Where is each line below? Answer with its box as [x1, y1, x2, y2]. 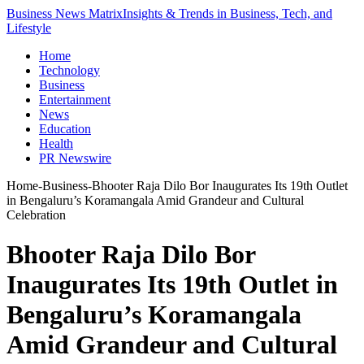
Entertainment [39, 93, 110, 106]
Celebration [6, 208, 66, 222]
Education [39, 122, 91, 136]
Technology [39, 63, 100, 77]
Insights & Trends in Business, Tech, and [123, 6, 332, 20]
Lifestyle [6, 21, 51, 35]
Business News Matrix [6, 6, 123, 20]
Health [39, 136, 73, 150]
